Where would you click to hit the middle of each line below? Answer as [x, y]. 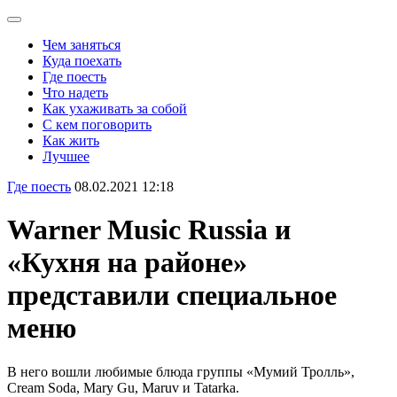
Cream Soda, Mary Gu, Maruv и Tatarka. [123, 387]
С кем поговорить [97, 125]
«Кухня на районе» [127, 263]
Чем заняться [82, 45]
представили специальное [172, 296]
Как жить [71, 140]
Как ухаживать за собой [115, 109]
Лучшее [66, 156]
